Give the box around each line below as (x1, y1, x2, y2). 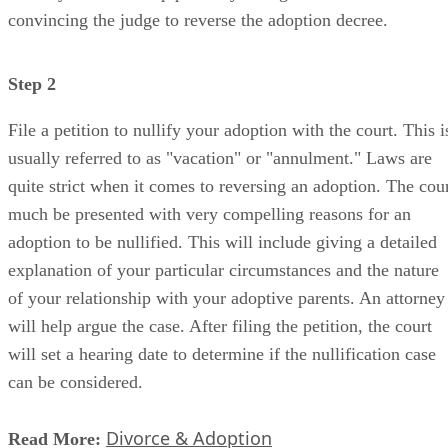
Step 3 (8, 415, 48, 432)
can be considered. (8, 308, 143, 329)
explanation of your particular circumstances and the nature (8, 196, 439, 217)
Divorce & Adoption (106, 362, 272, 387)
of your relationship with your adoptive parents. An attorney (8, 224, 445, 245)
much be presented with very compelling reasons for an (8, 140, 411, 161)
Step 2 (8, 10, 56, 31)
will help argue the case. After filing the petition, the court (8, 252, 432, 273)
